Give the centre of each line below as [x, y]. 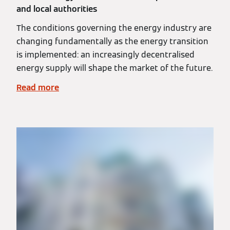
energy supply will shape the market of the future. [114, 68]
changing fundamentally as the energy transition [112, 41]
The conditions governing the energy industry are [114, 28]
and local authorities [57, 9]
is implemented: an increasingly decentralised [106, 55]
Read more [38, 88]
